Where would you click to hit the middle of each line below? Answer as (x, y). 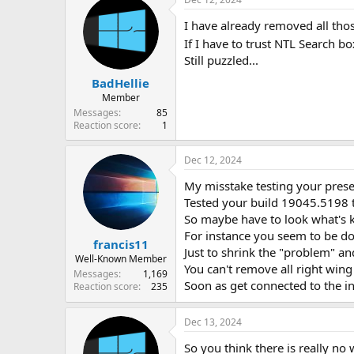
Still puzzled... (221, 60)
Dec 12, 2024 (213, 160)
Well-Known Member (121, 258)
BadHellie (121, 83)
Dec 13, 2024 (213, 322)
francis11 (121, 244)
